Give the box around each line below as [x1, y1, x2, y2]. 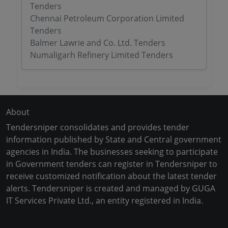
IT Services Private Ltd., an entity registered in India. [6, 195, 203, 206]
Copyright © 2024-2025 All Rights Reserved [6, 215, 168, 226]
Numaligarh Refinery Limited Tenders [30, 49, 174, 61]
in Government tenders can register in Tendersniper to [6, 158, 217, 169]
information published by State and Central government [6, 134, 221, 145]
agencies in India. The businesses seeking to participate [6, 146, 218, 157]
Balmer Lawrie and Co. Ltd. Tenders [30, 37, 166, 48]
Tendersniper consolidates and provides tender [6, 122, 189, 133]
